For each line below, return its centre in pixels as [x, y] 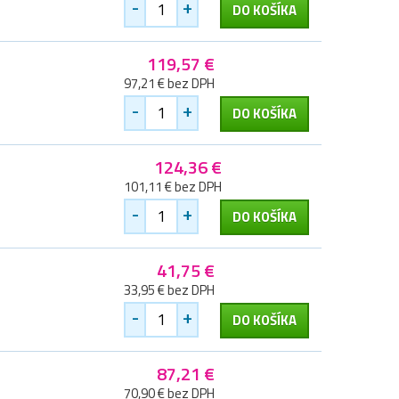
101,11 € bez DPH [173, 187]
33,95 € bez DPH [169, 290]
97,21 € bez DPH [169, 84]
